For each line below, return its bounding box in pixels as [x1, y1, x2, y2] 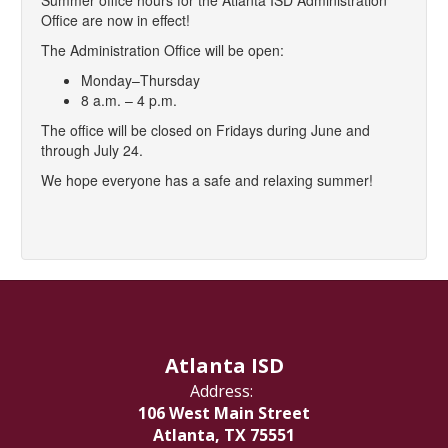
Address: [190, 380, 253, 403]
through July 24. [41, 140, 143, 161]
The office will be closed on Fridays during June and [41, 120, 370, 141]
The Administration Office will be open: [41, 40, 284, 61]
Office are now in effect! [41, 10, 190, 31]
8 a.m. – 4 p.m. [81, 90, 177, 111]
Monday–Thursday [81, 70, 200, 91]
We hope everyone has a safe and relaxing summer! [41, 170, 377, 191]
